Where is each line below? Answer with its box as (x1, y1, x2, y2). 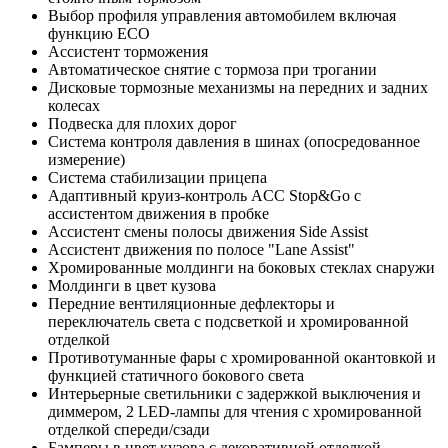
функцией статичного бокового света (48, 367, 304, 385)
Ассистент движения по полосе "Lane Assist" (48, 241, 355, 259)
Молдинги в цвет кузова (48, 277, 216, 295)
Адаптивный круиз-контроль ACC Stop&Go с (48, 187, 361, 205)
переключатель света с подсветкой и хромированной (48, 313, 409, 331)
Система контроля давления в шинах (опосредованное (48, 133, 420, 151)
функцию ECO (48, 25, 150, 43)
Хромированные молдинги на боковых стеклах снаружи (48, 259, 435, 277)
